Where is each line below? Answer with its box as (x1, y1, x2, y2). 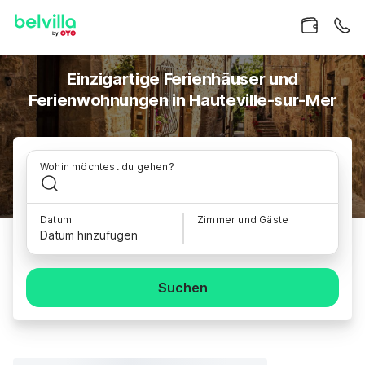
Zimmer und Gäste (197, 213, 289, 226)
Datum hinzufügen (40, 228, 138, 242)
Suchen (157, 279, 208, 296)
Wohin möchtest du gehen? (40, 161, 174, 173)
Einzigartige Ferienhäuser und (67, 69, 298, 89)
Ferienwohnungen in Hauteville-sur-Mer (28, 90, 337, 110)
